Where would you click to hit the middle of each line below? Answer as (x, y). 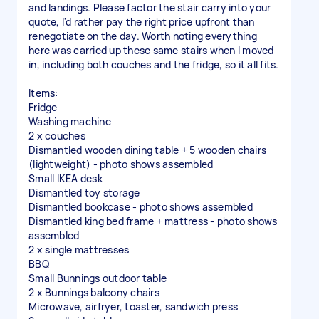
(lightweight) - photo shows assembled (121, 164)
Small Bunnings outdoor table (98, 278)
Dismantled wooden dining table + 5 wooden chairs (147, 150)
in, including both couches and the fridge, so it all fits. (154, 64)
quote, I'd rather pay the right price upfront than (142, 22)
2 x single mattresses (79, 250)
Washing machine (70, 121)
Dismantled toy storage (84, 193)
